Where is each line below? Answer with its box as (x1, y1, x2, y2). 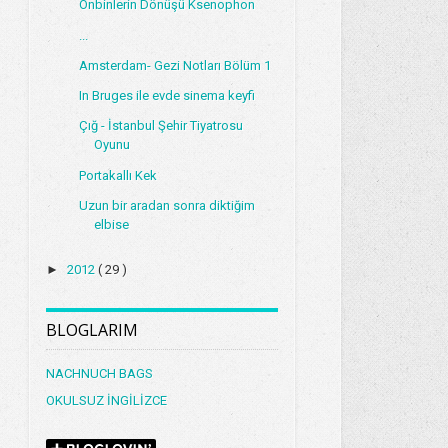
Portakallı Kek (78, 167, 157, 183)
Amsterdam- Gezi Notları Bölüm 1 (78, 57, 271, 73)
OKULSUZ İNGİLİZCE (46, 392, 168, 408)
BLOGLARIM (46, 318, 139, 341)
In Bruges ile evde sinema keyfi (78, 88, 255, 104)
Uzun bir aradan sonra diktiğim (78, 197, 255, 213)
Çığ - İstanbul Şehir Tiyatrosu (78, 118, 243, 134)
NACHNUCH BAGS (46, 365, 154, 381)
